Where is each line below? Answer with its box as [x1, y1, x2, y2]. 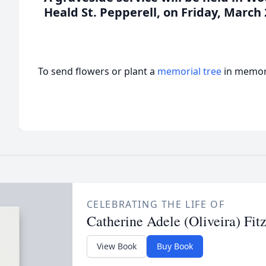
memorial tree [157, 65, 221, 78]
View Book [96, 240, 137, 252]
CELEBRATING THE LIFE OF [86, 198, 225, 211]
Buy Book [156, 240, 193, 252]
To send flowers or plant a [38, 65, 157, 78]
